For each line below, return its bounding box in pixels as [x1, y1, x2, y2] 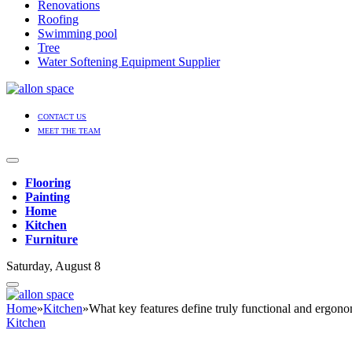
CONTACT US [38, 112, 86, 122]
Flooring [25, 176, 71, 190]
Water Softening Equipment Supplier [38, 55, 220, 69]
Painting [25, 190, 70, 204]
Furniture [25, 233, 78, 247]
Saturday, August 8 [6, 259, 101, 273]
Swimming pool [38, 27, 117, 41]
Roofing [38, 13, 79, 27]
